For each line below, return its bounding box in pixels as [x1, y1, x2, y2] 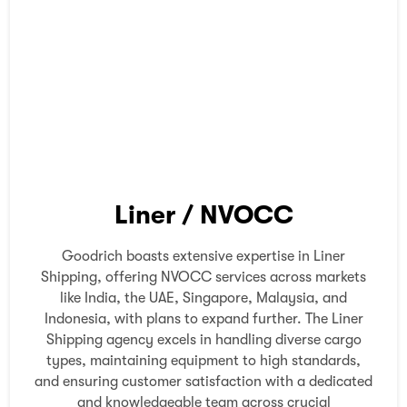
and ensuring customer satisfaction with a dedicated [35, 372, 372, 390]
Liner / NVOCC [114, 200, 293, 230]
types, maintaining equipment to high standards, [46, 352, 361, 369]
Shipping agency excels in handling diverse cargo [45, 331, 362, 348]
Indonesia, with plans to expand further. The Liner [44, 310, 363, 327]
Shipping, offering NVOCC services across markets [41, 268, 366, 285]
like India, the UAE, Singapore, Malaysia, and [60, 289, 347, 306]
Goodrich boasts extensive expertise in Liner [62, 247, 345, 264]
